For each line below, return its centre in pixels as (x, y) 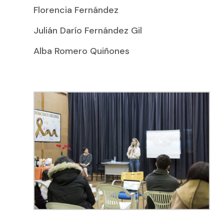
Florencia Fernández (76, 10)
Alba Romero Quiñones (82, 51)
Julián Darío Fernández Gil (88, 31)
